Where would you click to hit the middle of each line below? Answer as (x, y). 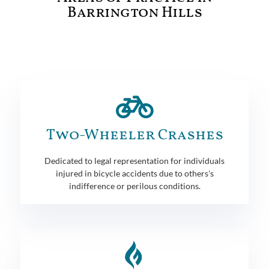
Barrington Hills (134, 13)
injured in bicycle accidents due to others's (134, 173)
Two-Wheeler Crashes (134, 135)
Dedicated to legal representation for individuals (134, 160)
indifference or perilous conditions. (134, 186)
